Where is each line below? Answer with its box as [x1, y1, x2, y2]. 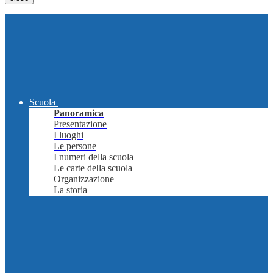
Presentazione [54, 119, 107, 130]
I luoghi [54, 130, 83, 141]
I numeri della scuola [54, 152, 133, 163]
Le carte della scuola [54, 163, 132, 174]
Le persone [54, 141, 96, 152]
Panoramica [54, 108, 104, 119]
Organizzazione [54, 174, 114, 185]
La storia [54, 185, 87, 196]
